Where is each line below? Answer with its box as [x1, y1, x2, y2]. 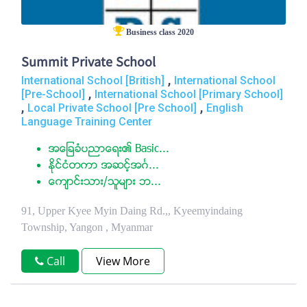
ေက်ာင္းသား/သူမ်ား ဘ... [49, 174, 161, 191]
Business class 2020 [124, 27, 194, 37]
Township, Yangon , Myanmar [21, 221, 153, 233]
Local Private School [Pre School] [27, 101, 197, 114]
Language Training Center [21, 115, 152, 128]
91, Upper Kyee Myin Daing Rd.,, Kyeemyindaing [21, 205, 243, 217]
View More [96, 254, 150, 269]
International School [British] [21, 74, 164, 87]
